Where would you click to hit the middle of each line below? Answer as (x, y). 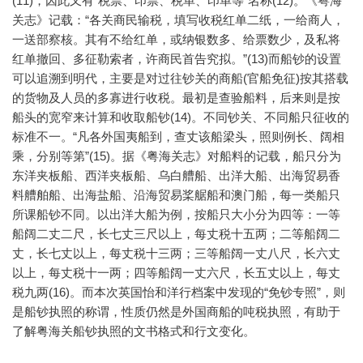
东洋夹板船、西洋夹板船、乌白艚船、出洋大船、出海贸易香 (176, 176)
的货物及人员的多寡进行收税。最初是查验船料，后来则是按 (176, 98)
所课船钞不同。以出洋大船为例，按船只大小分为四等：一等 (176, 215)
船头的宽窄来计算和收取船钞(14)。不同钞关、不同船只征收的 (181, 117)
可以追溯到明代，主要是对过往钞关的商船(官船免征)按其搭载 (180, 79)
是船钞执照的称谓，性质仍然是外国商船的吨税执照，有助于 (176, 312)
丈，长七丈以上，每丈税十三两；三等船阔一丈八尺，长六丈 (176, 254)
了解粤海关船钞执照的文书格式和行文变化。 (134, 331)
